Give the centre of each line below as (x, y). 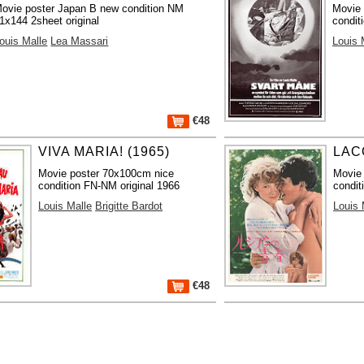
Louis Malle (65, 206)
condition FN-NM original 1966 (109, 185)
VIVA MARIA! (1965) (104, 151)
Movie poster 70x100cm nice (106, 173)
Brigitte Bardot (129, 206)
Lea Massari (80, 41)
